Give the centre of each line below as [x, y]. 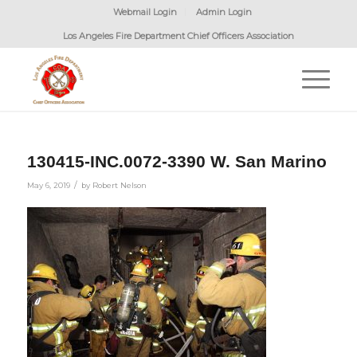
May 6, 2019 [48, 185]
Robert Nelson [119, 185]
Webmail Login [145, 12]
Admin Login [224, 12]
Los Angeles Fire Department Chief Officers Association [178, 36]
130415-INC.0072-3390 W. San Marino [177, 161]
